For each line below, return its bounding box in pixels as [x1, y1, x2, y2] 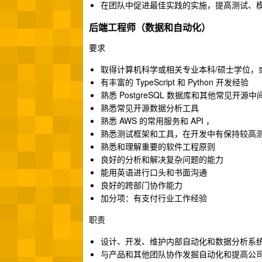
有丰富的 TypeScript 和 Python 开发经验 [101, 76, 249, 88]
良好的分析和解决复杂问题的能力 [101, 153, 223, 165]
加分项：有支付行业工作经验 [101, 192, 207, 204]
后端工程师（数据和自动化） [89, 20, 211, 34]
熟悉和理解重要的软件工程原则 [101, 140, 215, 152]
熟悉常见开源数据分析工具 [101, 102, 199, 113]
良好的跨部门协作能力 [101, 179, 182, 191]
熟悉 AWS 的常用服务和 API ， [101, 115, 214, 126]
